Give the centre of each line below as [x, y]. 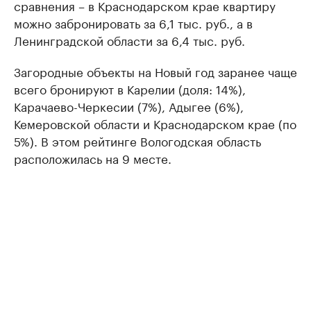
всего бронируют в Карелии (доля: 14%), [130, 89]
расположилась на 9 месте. [93, 158]
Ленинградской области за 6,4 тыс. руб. [129, 40]
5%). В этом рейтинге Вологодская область [137, 141]
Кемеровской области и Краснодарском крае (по [155, 123]
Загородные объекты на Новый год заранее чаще [155, 71]
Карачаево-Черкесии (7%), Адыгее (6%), [129, 106]
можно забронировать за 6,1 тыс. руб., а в [133, 23]
